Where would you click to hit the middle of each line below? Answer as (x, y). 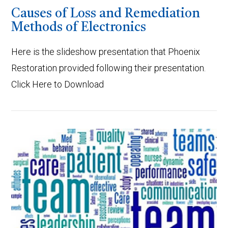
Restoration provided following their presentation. (109, 68)
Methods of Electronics (79, 28)
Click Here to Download (58, 84)
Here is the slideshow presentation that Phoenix (106, 51)
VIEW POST (114, 187)
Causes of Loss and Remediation (106, 14)
